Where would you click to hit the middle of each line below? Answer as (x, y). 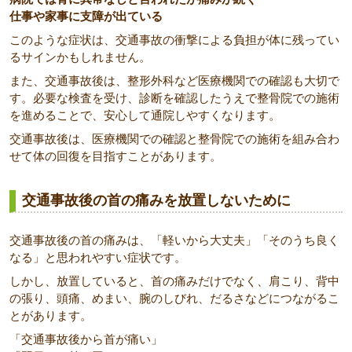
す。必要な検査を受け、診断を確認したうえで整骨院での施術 (174, 98)
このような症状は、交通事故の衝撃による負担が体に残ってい (174, 40)
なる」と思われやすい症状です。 (98, 257)
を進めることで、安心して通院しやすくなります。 (145, 115)
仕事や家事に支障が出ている (86, 16)
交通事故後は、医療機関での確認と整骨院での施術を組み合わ (174, 139)
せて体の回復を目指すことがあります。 (115, 156)
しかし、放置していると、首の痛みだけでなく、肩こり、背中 (174, 281)
